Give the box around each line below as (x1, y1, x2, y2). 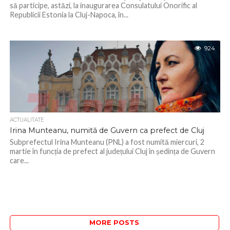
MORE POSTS (89, 219, 140, 226)
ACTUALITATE (9, 117, 44, 123)
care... (9, 156, 29, 165)
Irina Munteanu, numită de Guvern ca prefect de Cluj (9, 126, 204, 135)
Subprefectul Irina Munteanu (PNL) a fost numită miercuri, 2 (9, 138, 204, 146)
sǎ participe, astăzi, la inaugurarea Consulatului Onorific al (9, 1, 197, 10)
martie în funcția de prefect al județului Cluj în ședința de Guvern (9, 147, 215, 156)
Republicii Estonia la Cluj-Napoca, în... (9, 10, 128, 19)
